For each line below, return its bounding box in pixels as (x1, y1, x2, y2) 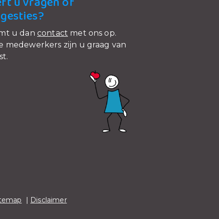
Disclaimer (30, 196, 67, 204)
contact (37, 28, 68, 38)
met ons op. (68, 28, 116, 38)
